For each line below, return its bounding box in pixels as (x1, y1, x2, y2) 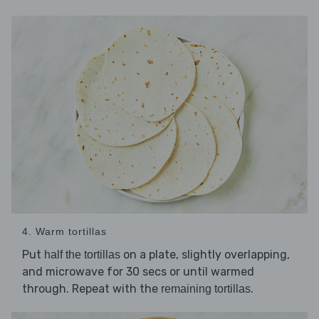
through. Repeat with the (22, 282, 161, 296)
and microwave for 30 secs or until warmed (22, 265, 254, 279)
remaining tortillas (161, 283, 251, 296)
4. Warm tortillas (22, 226, 107, 238)
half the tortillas (44, 249, 120, 261)
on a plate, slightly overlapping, (120, 248, 290, 262)
